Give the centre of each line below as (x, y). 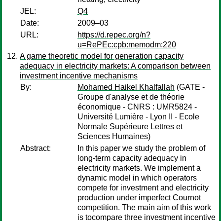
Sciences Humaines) (114, 136)
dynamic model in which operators (137, 178)
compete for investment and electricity (143, 188)
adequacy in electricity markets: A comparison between (115, 66)
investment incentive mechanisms (79, 76)
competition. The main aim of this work (144, 207)
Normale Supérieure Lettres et (130, 127)
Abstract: (36, 148)
